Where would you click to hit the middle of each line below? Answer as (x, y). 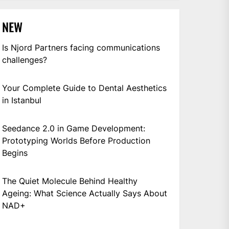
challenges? (25, 60)
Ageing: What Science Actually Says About (85, 193)
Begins (15, 153)
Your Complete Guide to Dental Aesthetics (85, 88)
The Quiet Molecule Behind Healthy (70, 181)
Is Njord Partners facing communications (81, 47)
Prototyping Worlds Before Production (76, 140)
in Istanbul (22, 100)
